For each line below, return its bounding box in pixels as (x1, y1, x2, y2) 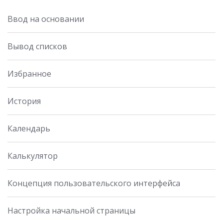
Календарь (7, 123, 50, 134)
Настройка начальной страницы (7, 205, 135, 217)
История (7, 96, 41, 107)
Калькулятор (7, 150, 58, 162)
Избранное (7, 68, 51, 80)
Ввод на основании (7, 13, 84, 25)
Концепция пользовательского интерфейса (7, 178, 180, 189)
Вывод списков (7, 41, 67, 52)
